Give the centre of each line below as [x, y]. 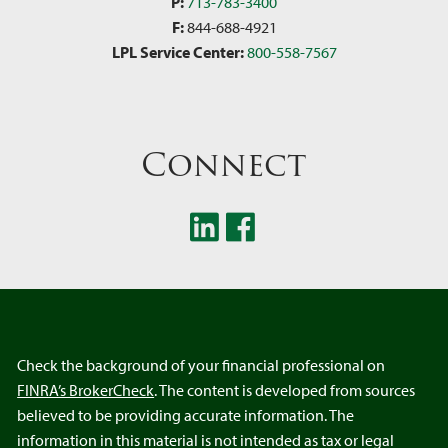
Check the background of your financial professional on [201, 364]
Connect [224, 164]
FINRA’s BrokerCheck [86, 389]
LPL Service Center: [177, 51]
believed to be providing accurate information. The [186, 414]
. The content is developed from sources [285, 389]
